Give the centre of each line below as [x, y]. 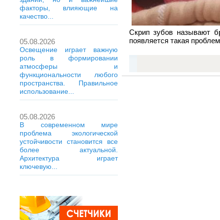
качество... [37, 16]
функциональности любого [69, 75]
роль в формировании [69, 58]
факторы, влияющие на [69, 8]
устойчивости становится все [69, 141]
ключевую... [39, 166]
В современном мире [69, 125]
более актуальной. [69, 150]
